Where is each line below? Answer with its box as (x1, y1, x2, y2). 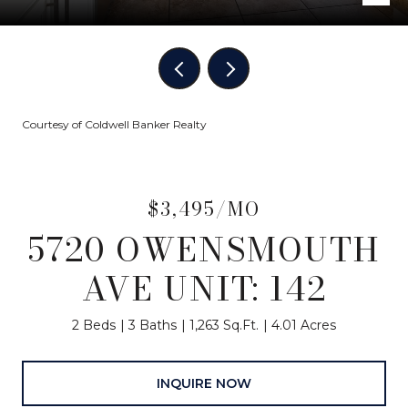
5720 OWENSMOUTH (28, 224, 380, 274)
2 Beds (72, 317, 116, 333)
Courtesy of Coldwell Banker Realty (22, 117, 207, 131)
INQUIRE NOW (157, 374, 251, 392)
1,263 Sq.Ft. (189, 317, 259, 333)
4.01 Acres (271, 317, 336, 333)
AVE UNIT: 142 (81, 263, 327, 313)
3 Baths (128, 317, 177, 333)
